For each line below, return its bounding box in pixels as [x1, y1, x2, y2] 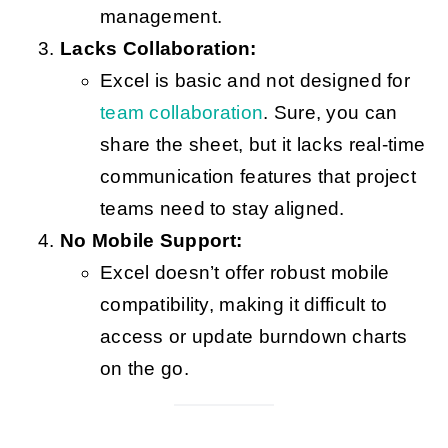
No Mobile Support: [59, 230, 243, 252]
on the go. [99, 358, 189, 380]
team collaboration [99, 102, 264, 124]
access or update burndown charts [99, 326, 408, 348]
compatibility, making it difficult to [99, 294, 388, 316]
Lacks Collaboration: [59, 38, 257, 60]
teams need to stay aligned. [99, 198, 345, 220]
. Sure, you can [263, 102, 398, 124]
